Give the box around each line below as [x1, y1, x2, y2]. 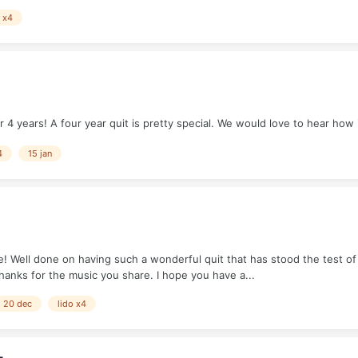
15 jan [28, 147, 52, 159]
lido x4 [58, 297, 86, 309]
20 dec [3, 297, 32, 309]
